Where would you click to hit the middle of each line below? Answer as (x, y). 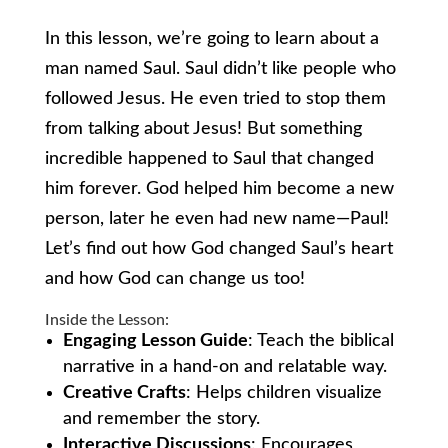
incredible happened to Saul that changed (209, 159)
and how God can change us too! (174, 279)
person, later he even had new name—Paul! (216, 219)
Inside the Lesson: (106, 320)
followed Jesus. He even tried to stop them (215, 99)
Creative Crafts (124, 393)
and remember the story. (161, 419)
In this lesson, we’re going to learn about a (211, 39)
